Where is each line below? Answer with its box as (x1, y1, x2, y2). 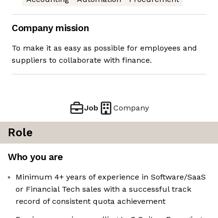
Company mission (12, 22, 89, 34)
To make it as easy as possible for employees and (12, 43, 197, 53)
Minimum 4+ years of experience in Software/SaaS (16, 172, 206, 182)
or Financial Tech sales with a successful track (16, 184, 191, 194)
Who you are (8, 151, 63, 163)
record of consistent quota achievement (16, 197, 165, 206)
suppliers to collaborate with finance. (12, 55, 152, 65)
